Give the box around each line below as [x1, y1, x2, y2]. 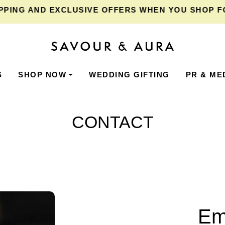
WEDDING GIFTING [89, 70, 170, 79]
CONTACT [71, 113, 154, 132]
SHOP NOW [18, 70, 67, 79]
